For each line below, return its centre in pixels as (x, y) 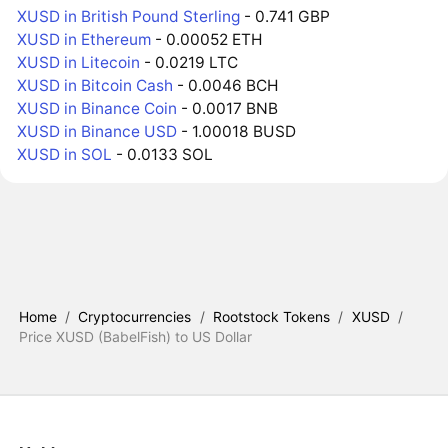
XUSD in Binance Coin (97, 109)
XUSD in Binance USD (97, 132)
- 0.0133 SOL (163, 155)
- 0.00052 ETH (207, 40)
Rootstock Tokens (272, 317)
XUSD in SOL (65, 155)
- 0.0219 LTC (189, 63)
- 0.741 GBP (285, 17)
